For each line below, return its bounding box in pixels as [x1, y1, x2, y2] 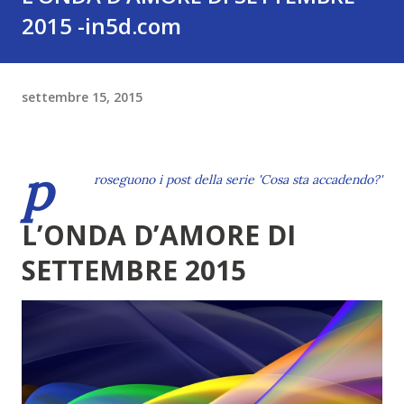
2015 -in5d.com [22, 11, 181, 41]
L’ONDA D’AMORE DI [22, 216, 296, 253]
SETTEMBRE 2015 [22, 252, 246, 289]
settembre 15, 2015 [22, 87, 142, 106]
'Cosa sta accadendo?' [258, 171, 382, 188]
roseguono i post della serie [94, 171, 258, 188]
